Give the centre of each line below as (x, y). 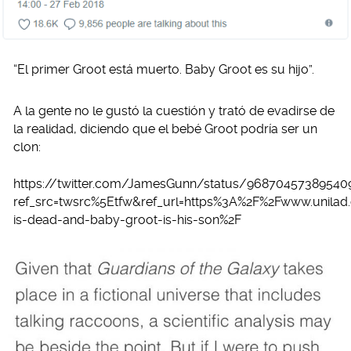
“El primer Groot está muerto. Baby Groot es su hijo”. (164, 69)
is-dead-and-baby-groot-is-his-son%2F (127, 219)
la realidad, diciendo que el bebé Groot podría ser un (165, 128)
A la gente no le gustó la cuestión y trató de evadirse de (174, 110)
